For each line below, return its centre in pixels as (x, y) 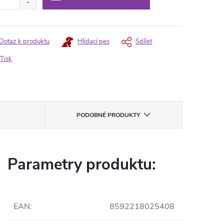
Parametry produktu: (82, 164)
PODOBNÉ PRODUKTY (108, 115)
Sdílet (144, 41)
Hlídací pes (93, 41)
